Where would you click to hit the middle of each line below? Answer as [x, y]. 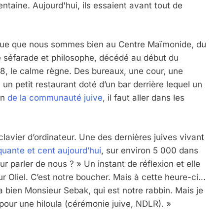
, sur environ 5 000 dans [150, 150]
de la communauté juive [55, 98]
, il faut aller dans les [144, 98]
